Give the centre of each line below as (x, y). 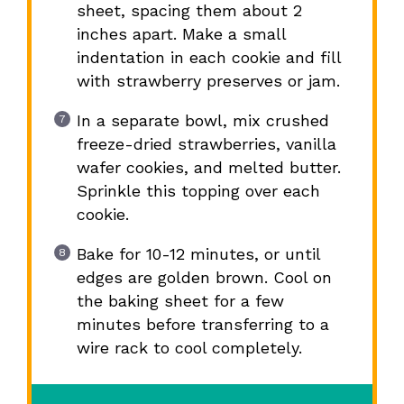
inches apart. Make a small (181, 34)
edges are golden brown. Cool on (204, 278)
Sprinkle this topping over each (198, 191)
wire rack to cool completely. (189, 348)
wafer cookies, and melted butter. (208, 168)
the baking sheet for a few (180, 301)
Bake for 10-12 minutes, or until (198, 254)
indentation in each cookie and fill (208, 58)
